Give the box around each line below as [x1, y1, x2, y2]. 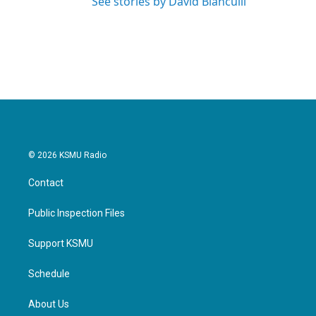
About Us [28, 298, 69, 310]
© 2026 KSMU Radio [28, 150, 107, 160]
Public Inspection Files [28, 207, 125, 219]
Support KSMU [28, 238, 93, 249]
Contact [28, 177, 63, 188]
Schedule [28, 268, 70, 279]
